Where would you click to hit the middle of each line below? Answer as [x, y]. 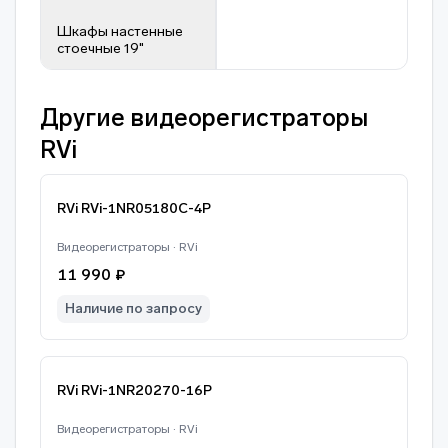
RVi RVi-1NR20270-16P [134, 390]
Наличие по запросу [133, 308]
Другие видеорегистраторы [204, 117]
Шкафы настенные [120, 31]
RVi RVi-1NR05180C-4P [134, 208]
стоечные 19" [100, 48]
